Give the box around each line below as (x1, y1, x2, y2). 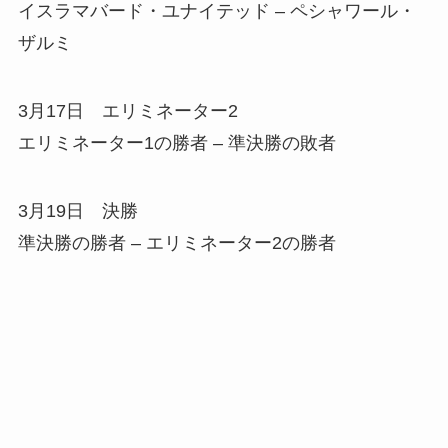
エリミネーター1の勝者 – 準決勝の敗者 (17, 133, 336, 154)
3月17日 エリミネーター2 (17, 101, 238, 122)
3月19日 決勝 (17, 200, 138, 221)
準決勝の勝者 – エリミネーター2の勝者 (17, 232, 336, 253)
